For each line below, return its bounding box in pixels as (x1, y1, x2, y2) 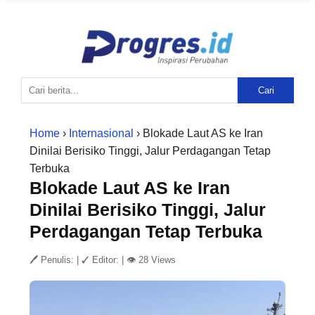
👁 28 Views (127, 255, 176, 265)
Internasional (69, 127, 134, 139)
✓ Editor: (82, 255, 122, 265)
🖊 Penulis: (30, 255, 77, 265)
